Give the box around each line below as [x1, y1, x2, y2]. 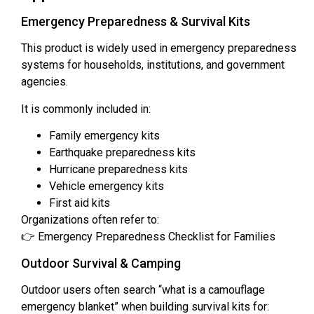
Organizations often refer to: [21, 213, 159, 227]
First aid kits [49, 196, 110, 210]
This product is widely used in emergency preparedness [21, 41, 296, 55]
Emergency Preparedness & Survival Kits [21, 14, 250, 29]
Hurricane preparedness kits [49, 163, 188, 177]
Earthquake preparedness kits [49, 146, 196, 160]
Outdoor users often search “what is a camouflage [21, 282, 265, 296]
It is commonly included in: [21, 102, 151, 116]
